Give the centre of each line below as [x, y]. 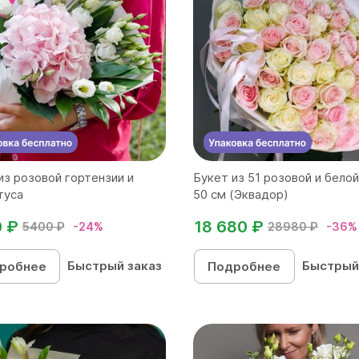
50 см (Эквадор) [241, 194]
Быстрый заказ [115, 265]
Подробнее [244, 266]
